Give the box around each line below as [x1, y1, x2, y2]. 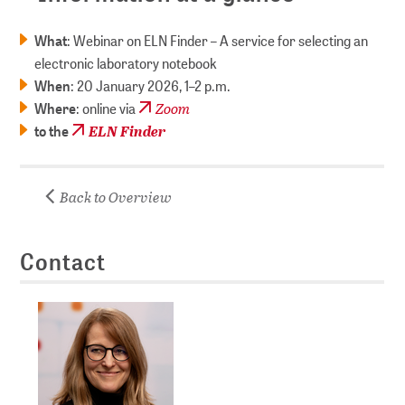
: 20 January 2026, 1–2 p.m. [71, 76, 231, 96]
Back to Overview [57, 186, 173, 208]
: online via [76, 99, 139, 118]
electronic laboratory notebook [34, 53, 218, 73]
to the [34, 121, 72, 141]
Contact [20, 246, 107, 278]
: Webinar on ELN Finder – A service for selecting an [67, 31, 369, 51]
